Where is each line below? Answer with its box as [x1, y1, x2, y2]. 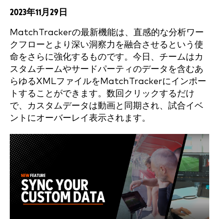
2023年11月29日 [10, 8, 67, 17]
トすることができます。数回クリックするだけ [10, 89, 195, 98]
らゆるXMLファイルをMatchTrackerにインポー [10, 77, 206, 86]
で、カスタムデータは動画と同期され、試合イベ [10, 101, 203, 110]
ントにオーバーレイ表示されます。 [10, 113, 151, 123]
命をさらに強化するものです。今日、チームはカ [10, 52, 203, 62]
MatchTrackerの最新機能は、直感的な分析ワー [10, 28, 204, 37]
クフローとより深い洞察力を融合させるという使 [10, 40, 203, 49]
